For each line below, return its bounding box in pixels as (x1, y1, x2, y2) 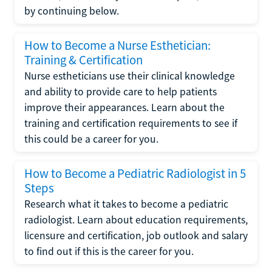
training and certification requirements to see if (24, 117, 237, 130)
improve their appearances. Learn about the (24, 101, 225, 114)
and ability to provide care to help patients (24, 85, 217, 98)
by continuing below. (24, 4, 119, 18)
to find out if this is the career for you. (24, 245, 194, 258)
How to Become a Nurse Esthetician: (24, 38, 211, 53)
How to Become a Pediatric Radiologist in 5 (24, 166, 246, 182)
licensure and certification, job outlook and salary (24, 229, 248, 242)
